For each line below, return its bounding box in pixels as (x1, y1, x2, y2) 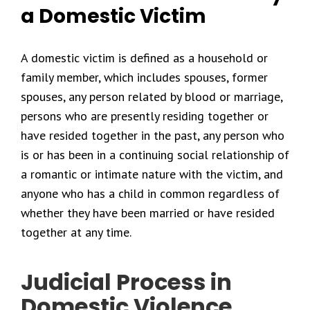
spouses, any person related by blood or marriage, (21, 89, 282, 104)
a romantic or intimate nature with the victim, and (21, 166, 283, 182)
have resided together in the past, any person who (21, 127, 284, 143)
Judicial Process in (21, 266, 232, 298)
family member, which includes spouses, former (21, 69, 268, 85)
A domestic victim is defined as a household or (21, 50, 268, 66)
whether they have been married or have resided (21, 205, 275, 221)
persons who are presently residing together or (21, 108, 268, 124)
